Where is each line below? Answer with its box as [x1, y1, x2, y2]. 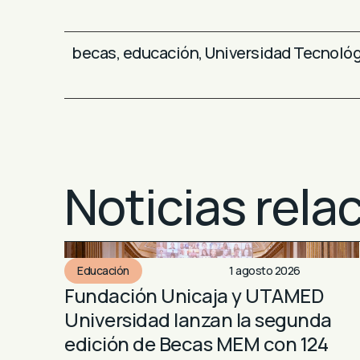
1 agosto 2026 [229, 263, 301, 279]
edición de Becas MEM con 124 [64, 330, 328, 358]
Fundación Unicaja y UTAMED [64, 282, 323, 309]
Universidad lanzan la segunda [64, 306, 332, 333]
